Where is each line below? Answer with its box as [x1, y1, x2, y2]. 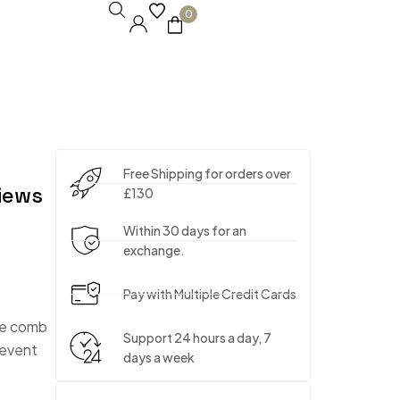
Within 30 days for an [123, 222, 246, 238]
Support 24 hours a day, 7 [123, 329, 271, 346]
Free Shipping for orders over [123, 165, 291, 181]
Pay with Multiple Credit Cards [123, 286, 296, 302]
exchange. [123, 242, 185, 258]
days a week [123, 349, 195, 365]
